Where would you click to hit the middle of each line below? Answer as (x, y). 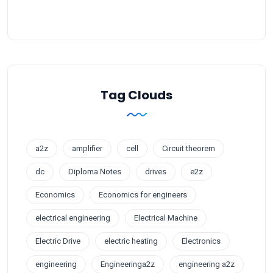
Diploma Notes (95, 171)
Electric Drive (58, 241)
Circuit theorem (189, 148)
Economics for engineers (143, 194)
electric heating (131, 241)
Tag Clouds (136, 95)
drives (156, 171)
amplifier (87, 148)
